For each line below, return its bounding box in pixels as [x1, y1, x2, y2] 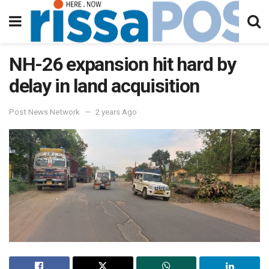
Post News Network [9, 107, 80, 116]
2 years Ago [95, 107, 137, 116]
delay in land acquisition [9, 74, 199, 97]
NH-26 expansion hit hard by [9, 53, 236, 76]
